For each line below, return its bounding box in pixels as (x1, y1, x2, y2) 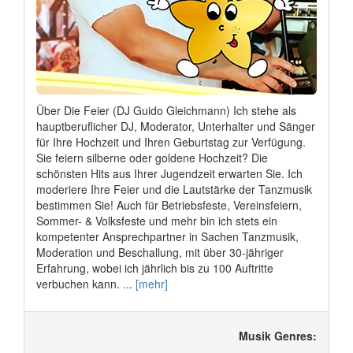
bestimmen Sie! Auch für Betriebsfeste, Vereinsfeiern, (36, 196, 302, 213)
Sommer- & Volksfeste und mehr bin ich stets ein (36, 212, 277, 229)
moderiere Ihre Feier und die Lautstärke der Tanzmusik (36, 180, 312, 197)
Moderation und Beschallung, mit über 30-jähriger (36, 243, 284, 260)
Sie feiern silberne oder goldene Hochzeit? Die (36, 149, 268, 165)
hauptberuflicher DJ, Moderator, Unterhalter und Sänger (36, 117, 315, 134)
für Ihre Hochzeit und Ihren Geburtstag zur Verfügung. (36, 133, 306, 150)
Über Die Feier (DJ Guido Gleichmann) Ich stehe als (36, 102, 296, 118)
